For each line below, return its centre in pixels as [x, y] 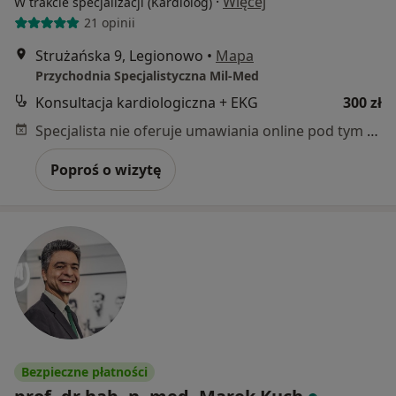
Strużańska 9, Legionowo [119, 55]
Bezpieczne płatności [84, 371]
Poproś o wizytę [106, 169]
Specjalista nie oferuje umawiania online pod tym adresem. [373, 130]
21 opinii [109, 23]
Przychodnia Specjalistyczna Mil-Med [147, 75]
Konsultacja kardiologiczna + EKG [147, 102]
